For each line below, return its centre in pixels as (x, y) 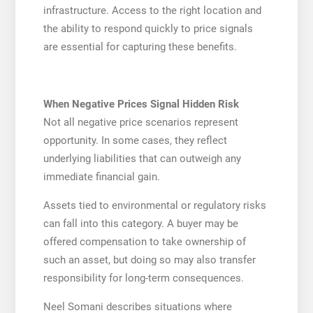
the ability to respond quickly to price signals (148, 28)
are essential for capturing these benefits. (140, 46)
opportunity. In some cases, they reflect (135, 140)
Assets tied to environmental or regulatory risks (154, 205)
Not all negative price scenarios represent (140, 122)
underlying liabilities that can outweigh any (142, 158)
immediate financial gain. (101, 176)
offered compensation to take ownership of (144, 241)
